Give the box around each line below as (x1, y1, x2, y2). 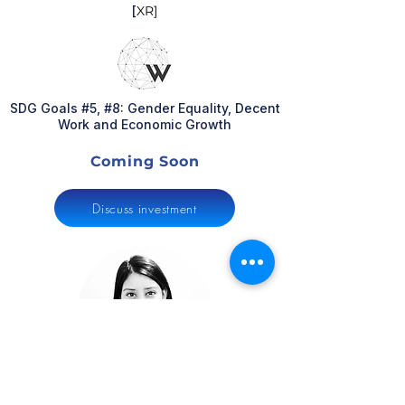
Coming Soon (89, 152, 200, 170)
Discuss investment (92, 199, 197, 217)
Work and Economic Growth (58, 117, 231, 132)
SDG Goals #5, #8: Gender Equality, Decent (9, 100, 280, 116)
